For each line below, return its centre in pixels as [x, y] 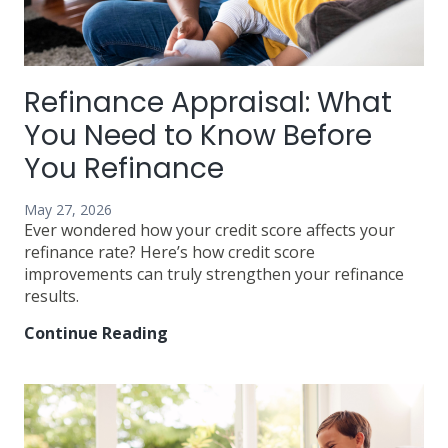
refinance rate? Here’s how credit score [169, 251]
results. [51, 295]
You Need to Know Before [198, 135]
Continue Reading [96, 332]
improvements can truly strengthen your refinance [214, 273]
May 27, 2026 [68, 209]
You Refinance [127, 168]
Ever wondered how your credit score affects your [209, 229]
